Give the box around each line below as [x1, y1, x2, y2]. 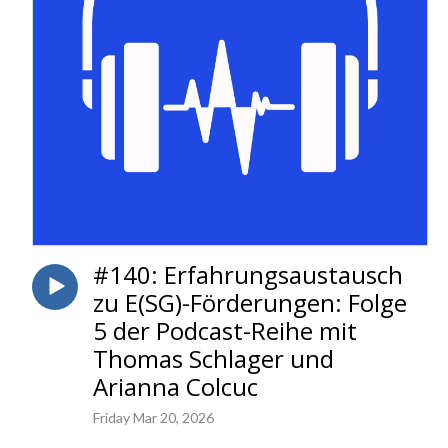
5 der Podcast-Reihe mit [93, 313, 357, 347]
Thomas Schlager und [93, 341, 334, 375]
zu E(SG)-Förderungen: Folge [93, 285, 407, 319]
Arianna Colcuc [93, 369, 258, 403]
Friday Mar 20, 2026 [93, 408, 214, 426]
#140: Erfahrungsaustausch [93, 257, 403, 291]
